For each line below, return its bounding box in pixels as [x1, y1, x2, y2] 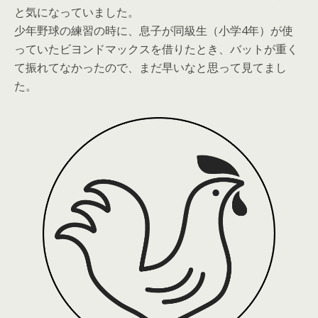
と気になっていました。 [14, 4, 139, 20]
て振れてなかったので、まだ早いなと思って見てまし [14, 60, 287, 75]
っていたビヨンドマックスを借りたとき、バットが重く [14, 41, 298, 57]
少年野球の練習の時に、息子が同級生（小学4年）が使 [14, 23, 293, 38]
